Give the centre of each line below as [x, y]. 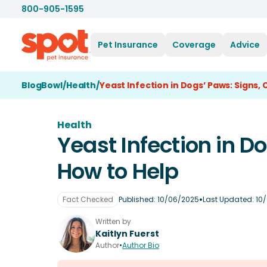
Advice [245, 44]
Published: [138, 199]
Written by [113, 221]
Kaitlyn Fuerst [127, 234]
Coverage [194, 44]
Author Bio [141, 245]
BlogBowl [42, 85]
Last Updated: [229, 199]
